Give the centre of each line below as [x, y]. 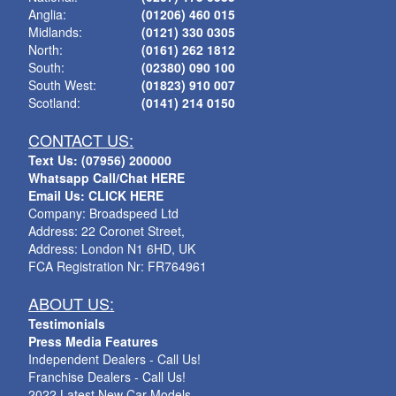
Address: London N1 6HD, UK [112, 248]
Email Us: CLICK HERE [96, 195]
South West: [63, 85]
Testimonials [67, 324]
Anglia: [48, 14]
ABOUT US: [72, 303]
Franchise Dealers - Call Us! [107, 377]
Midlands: [56, 32]
